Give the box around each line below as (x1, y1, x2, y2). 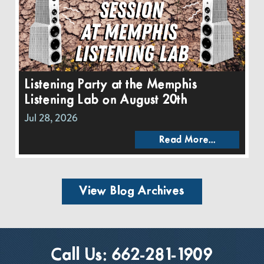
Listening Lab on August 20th (24, 93, 187, 107)
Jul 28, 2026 (24, 110, 78, 126)
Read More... (159, 134, 216, 145)
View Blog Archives (80, 184, 184, 198)
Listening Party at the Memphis (24, 77, 197, 92)
